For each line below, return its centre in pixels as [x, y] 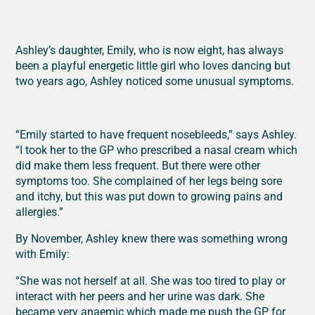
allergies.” [43, 211]
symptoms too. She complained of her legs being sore [149, 180]
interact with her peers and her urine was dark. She [140, 296]
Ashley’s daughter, [62, 50]
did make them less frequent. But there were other [138, 165]
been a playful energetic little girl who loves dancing [144, 65]
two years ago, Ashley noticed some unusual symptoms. [155, 81]
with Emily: [43, 253]
